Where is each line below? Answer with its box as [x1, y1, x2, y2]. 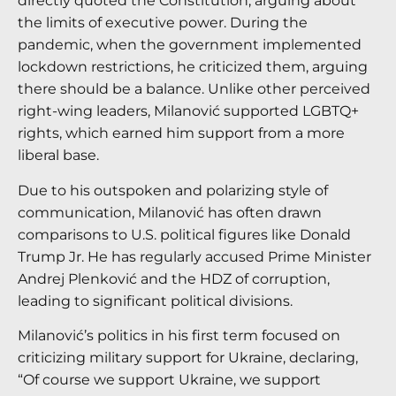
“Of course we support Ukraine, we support [18, 371, 321, 389]
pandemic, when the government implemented [18, 36, 362, 54]
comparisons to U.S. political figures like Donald [18, 225, 351, 243]
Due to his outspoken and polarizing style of [18, 181, 328, 199]
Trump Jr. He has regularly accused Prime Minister [18, 247, 371, 265]
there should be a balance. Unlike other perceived [18, 80, 370, 98]
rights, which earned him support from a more [18, 125, 345, 142]
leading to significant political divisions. [18, 292, 293, 309]
